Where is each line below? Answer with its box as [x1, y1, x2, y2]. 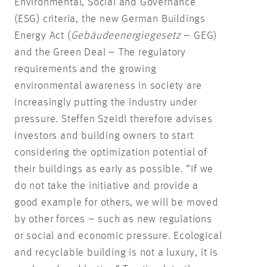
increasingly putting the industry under [14, 97, 198, 108]
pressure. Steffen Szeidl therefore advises [14, 113, 213, 125]
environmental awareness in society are [14, 80, 202, 91]
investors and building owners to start [14, 130, 194, 141]
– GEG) [181, 30, 218, 41]
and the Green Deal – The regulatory [14, 46, 186, 58]
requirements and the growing [14, 63, 157, 74]
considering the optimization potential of [14, 147, 207, 158]
